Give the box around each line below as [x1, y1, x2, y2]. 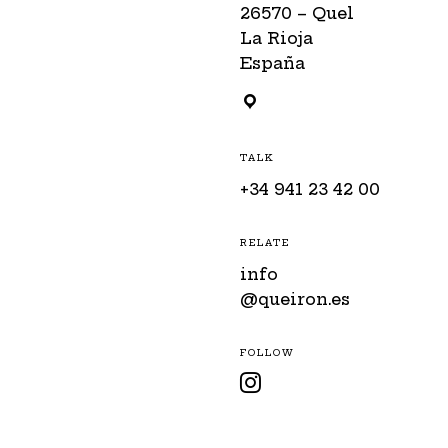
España [240, 53, 306, 73]
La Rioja [240, 28, 314, 48]
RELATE [240, 237, 291, 248]
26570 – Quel [240, 3, 355, 23]
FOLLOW [240, 347, 296, 358]
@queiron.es [240, 289, 351, 309]
